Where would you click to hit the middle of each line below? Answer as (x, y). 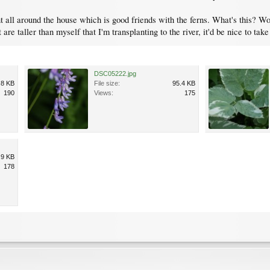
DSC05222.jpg (115, 73)
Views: (104, 93)
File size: (107, 83)
